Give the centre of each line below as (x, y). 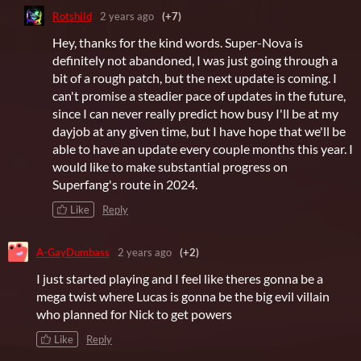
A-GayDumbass (73, 252)
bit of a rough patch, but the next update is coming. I (195, 78)
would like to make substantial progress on (170, 167)
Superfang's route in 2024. (126, 185)
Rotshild (72, 16)
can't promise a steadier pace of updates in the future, (199, 96)
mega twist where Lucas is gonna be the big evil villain (183, 297)
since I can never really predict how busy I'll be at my (195, 114)
